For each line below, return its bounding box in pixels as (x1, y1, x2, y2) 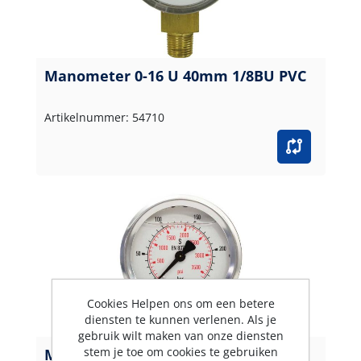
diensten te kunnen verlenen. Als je (85, 312, 276, 327)
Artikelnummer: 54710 (44, 109, 164, 125)
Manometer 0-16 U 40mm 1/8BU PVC (44, 65, 306, 85)
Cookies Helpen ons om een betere (86, 296, 275, 311)
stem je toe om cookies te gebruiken (83, 344, 278, 359)
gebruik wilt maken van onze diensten (77, 328, 284, 343)
